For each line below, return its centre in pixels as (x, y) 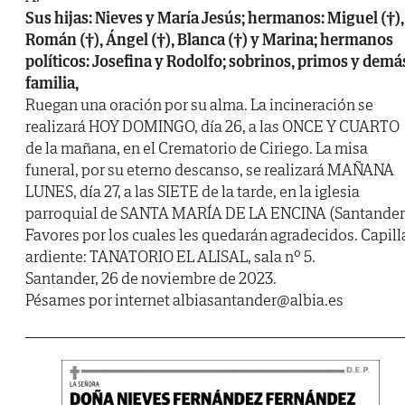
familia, (52, 83)
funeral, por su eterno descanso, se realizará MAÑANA (210, 170)
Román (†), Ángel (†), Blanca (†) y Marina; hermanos (209, 40)
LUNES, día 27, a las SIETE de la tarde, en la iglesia (193, 192)
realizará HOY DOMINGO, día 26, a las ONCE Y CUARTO (212, 127)
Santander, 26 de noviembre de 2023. (151, 278)
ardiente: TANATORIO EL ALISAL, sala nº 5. (170, 257)
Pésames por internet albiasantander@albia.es (184, 300)
